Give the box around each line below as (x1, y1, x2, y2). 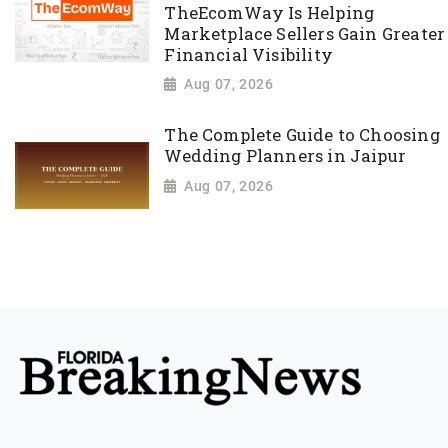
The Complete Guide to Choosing (164, 124, 440, 147)
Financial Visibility (164, 43, 333, 66)
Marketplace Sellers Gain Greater (164, 22, 446, 45)
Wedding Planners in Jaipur (164, 145, 407, 168)
